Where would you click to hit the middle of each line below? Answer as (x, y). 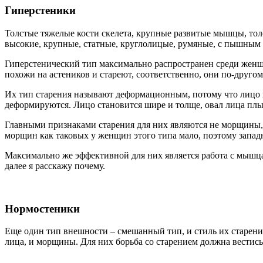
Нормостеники (42, 208)
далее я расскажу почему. (55, 166)
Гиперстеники (40, 11)
